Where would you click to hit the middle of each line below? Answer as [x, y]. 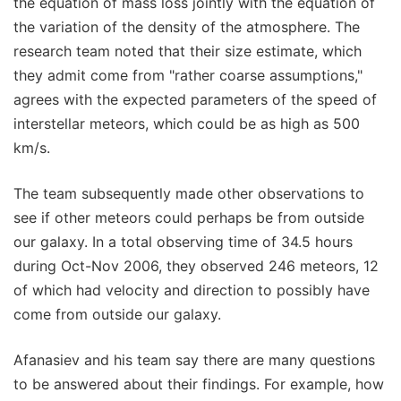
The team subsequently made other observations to [189, 193]
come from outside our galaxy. [117, 314]
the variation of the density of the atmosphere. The [187, 26]
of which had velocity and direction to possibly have [192, 290]
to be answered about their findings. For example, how [199, 384]
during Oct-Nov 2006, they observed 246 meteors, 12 [196, 265]
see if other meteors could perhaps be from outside [189, 217]
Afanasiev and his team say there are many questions [194, 359]
